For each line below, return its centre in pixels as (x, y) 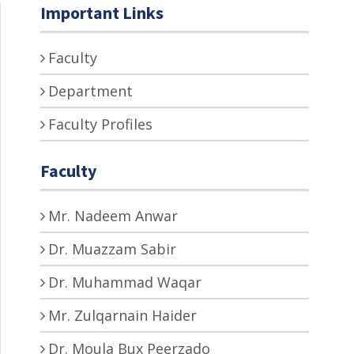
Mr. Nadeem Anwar (113, 216)
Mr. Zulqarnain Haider (122, 316)
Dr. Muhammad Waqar (125, 282)
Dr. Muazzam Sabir (112, 249)
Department (90, 91)
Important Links (102, 13)
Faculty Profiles (100, 124)
